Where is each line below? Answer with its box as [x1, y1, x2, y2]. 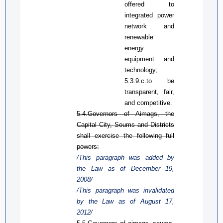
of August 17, [130, 197, 175, 205]
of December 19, [120, 164, 175, 172]
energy [124, 44, 144, 52]
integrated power [124, 11, 175, 19]
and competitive [124, 99, 171, 107]
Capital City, [77, 120, 115, 128]
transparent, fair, [124, 88, 175, 96]
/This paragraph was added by [77, 153, 175, 161]
